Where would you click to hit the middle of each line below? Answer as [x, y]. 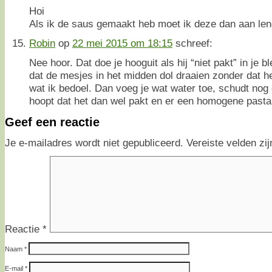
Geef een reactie [52, 122]
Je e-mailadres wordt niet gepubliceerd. [94, 143]
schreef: [194, 43]
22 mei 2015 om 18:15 [122, 43]
